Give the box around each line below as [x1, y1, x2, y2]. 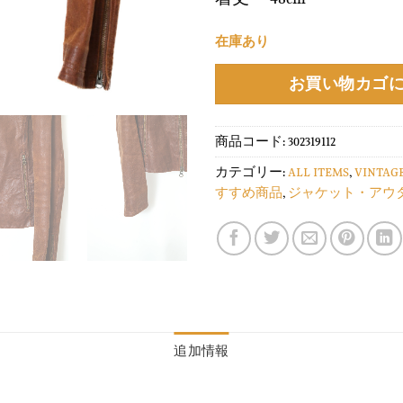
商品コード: [215, 133, 288, 149]
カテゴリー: [215, 164, 288, 180]
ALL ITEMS [288, 164, 349, 180]
